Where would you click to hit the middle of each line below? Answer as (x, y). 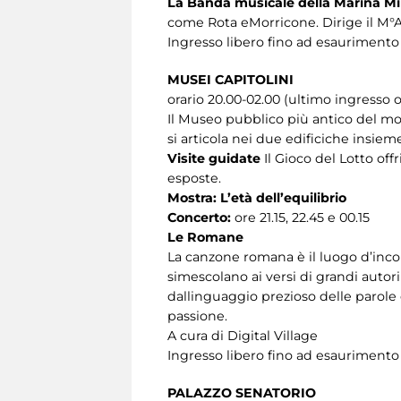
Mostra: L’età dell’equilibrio (257, 197)
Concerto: (199, 217)
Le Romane (205, 237)
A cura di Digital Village (243, 335)
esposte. (194, 178)
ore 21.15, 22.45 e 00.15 (300, 217)
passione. (197, 316)
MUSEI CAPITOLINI (232, 79)
